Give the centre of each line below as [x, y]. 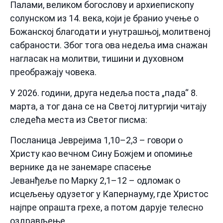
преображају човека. [53, 72]
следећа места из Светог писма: [79, 119]
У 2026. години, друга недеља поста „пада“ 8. [104, 93]
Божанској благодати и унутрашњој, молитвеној [110, 32]
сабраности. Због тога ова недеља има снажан [109, 45]
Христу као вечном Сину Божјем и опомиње [101, 153]
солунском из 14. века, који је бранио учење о [104, 18]
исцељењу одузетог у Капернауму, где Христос [109, 194]
